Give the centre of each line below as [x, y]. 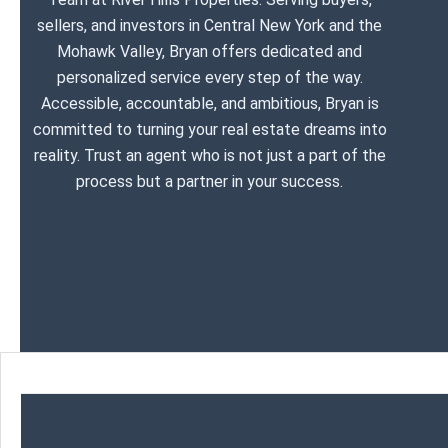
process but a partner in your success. [210, 181]
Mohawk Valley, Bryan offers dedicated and [210, 51]
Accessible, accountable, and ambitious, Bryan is [209, 103]
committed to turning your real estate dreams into [209, 129]
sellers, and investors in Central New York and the [210, 25]
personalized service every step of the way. [209, 77]
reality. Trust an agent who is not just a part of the [209, 155]
